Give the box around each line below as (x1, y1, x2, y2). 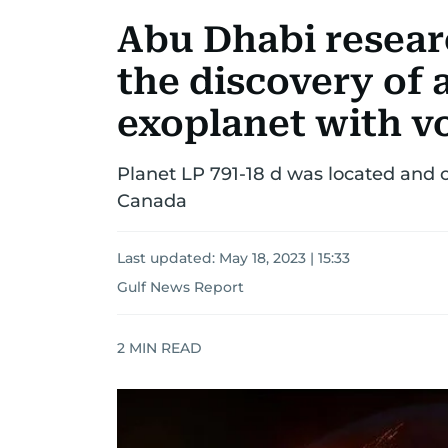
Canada (117, 190, 187, 212)
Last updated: (117, 249, 219, 267)
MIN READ (125, 338, 202, 357)
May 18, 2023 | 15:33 (219, 249, 350, 267)
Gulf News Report (117, 278, 244, 296)
